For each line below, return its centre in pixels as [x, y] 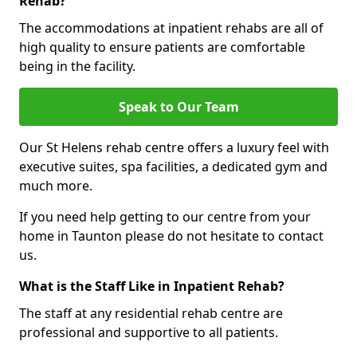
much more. [56, 186]
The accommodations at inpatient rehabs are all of [171, 28]
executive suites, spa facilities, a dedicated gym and [173, 167]
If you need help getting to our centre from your [165, 217]
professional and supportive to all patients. [149, 333]
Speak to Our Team [178, 107]
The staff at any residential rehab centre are [151, 314]
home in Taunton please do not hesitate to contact [171, 236]
